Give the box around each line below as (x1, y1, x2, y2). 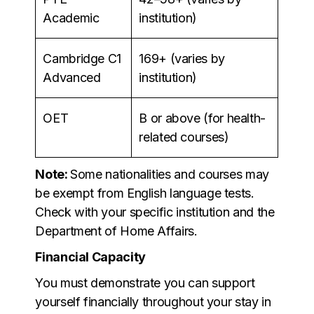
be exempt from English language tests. (35, 185, 254, 200)
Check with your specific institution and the (35, 204, 275, 219)
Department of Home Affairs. (35, 223, 198, 238)
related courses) (139, 129, 229, 144)
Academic (43, 10, 100, 25)
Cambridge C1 (43, 50, 121, 66)
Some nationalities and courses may (70, 166, 269, 182)
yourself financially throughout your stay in (35, 294, 271, 309)
